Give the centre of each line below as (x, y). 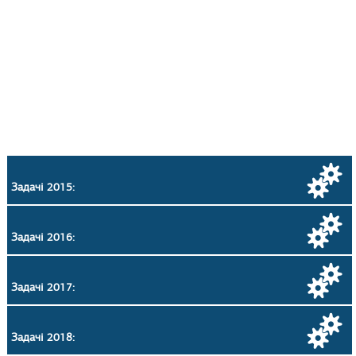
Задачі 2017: (43, 287)
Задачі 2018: (43, 337)
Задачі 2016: (43, 237)
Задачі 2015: (43, 187)
